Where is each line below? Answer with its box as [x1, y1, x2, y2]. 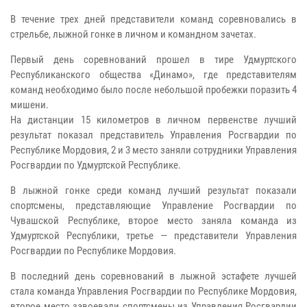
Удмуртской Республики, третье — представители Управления [10, 229, 297, 242]
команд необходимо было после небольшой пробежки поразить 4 [10, 83, 297, 96]
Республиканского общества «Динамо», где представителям [10, 68, 297, 81]
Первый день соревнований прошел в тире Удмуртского [10, 53, 297, 66]
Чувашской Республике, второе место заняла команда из [10, 214, 297, 227]
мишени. [10, 98, 49, 111]
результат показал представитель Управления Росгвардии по [10, 128, 297, 141]
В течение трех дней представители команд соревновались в [10, 12, 297, 25]
